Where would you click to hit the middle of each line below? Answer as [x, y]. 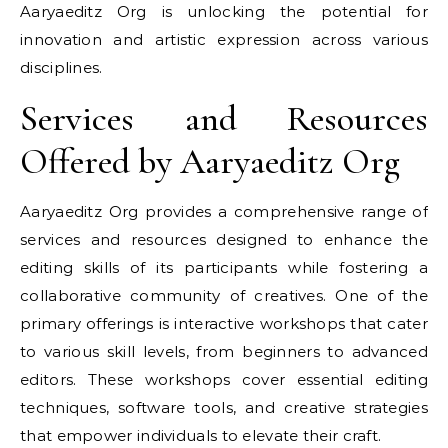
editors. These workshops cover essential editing [224, 379]
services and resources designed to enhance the [224, 239]
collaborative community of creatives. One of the [224, 295]
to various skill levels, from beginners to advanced [224, 351]
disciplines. [61, 67]
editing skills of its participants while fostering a [224, 267]
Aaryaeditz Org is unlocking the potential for [224, 11]
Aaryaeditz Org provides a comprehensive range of [224, 211]
